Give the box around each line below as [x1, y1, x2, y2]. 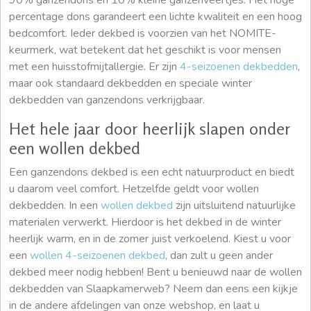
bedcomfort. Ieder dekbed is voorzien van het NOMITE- [9, 25, 276, 41]
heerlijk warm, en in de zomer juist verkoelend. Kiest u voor [9, 230, 291, 246]
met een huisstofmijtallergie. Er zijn [9, 58, 180, 74]
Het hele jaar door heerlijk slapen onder [9, 118, 291, 139]
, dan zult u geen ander [165, 247, 273, 263]
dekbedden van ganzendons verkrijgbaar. [9, 92, 205, 108]
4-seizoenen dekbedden [180, 58, 298, 74]
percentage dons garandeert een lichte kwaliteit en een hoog [9, 8, 302, 24]
